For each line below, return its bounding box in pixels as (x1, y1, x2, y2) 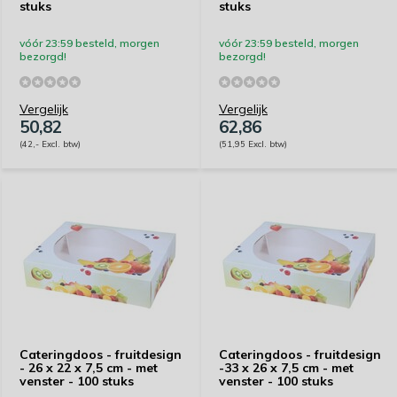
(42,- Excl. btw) (19, 138, 81, 149)
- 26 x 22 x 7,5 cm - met (19, 360, 158, 376)
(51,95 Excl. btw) (219, 138, 287, 149)
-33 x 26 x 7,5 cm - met (219, 360, 354, 376)
